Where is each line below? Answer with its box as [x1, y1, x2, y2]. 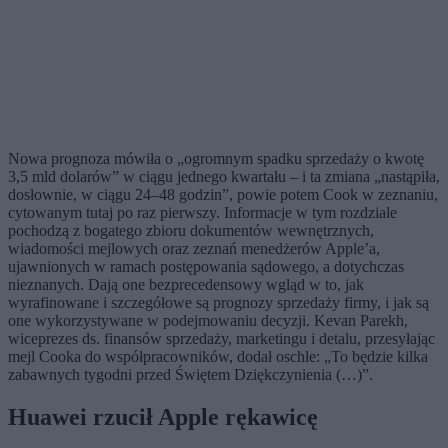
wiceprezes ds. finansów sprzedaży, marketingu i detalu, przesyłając [8, 330, 435, 348]
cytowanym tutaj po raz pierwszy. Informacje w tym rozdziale [8, 204, 397, 222]
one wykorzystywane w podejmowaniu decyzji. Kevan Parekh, [8, 312, 408, 330]
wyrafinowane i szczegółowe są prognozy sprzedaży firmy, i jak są [8, 294, 429, 312]
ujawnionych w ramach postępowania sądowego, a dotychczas [8, 258, 404, 276]
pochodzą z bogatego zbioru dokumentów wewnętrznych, [8, 222, 374, 240]
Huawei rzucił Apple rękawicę [8, 404, 318, 431]
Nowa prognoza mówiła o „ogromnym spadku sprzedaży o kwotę [8, 150, 424, 168]
